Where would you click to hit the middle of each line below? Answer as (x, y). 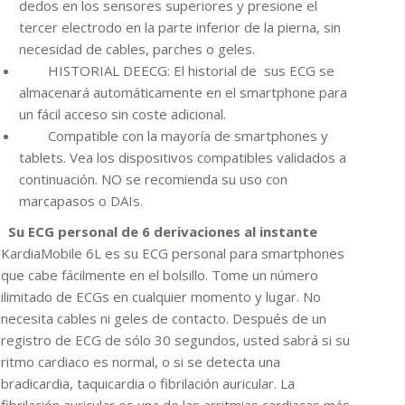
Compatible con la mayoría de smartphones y (174, 136)
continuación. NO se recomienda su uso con (153, 179)
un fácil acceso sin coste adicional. (122, 114)
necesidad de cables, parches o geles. (137, 49)
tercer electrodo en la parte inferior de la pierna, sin (180, 27)
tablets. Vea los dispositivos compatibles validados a (183, 157)
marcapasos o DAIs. (81, 201)
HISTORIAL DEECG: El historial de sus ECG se (177, 71)
